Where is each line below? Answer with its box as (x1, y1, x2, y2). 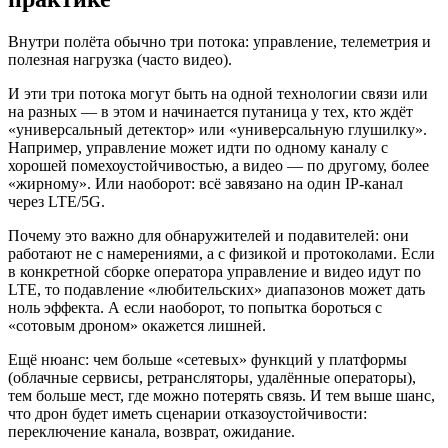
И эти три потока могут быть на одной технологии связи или (8, 85, 428, 103)
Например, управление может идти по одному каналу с (8, 139, 388, 157)
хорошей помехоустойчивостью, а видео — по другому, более (8, 157, 429, 175)
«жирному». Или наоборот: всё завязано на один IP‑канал (8, 175, 403, 193)
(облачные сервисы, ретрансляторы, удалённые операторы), (8, 369, 416, 387)
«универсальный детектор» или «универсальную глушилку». (8, 121, 427, 139)
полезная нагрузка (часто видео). (8, 51, 232, 69)
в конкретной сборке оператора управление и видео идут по (8, 263, 421, 281)
